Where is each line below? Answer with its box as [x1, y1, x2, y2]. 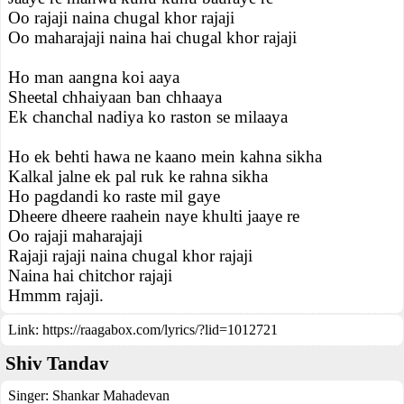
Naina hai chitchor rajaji [8, 266, 172, 285]
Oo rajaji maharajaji [8, 226, 142, 245]
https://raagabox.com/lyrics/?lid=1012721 [42, 322, 278, 337]
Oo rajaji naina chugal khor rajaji [8, 8, 234, 27]
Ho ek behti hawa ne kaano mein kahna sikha [8, 147, 322, 166]
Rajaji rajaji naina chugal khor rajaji [8, 246, 252, 265]
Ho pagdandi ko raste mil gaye [8, 187, 220, 206]
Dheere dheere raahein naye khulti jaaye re [8, 207, 299, 225]
